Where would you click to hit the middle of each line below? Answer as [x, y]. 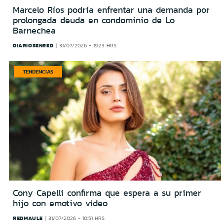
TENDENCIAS [38, 71]
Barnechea [34, 30]
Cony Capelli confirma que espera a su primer [107, 193]
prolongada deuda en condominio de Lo [94, 20]
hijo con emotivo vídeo [60, 203]
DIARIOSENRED [33, 45]
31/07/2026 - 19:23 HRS [88, 45]
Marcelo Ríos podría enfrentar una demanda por [111, 10]
